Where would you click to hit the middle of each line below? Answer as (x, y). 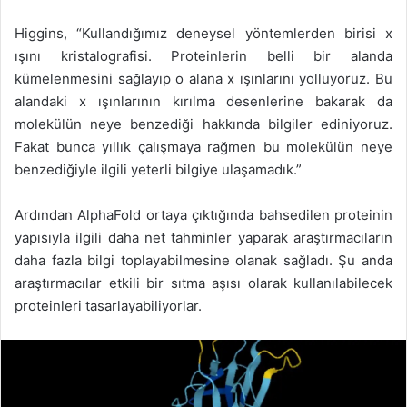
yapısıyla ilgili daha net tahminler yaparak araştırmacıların (203, 237)
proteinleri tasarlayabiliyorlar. (108, 305)
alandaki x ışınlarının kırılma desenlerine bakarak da (203, 101)
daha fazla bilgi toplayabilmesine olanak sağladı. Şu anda (203, 260)
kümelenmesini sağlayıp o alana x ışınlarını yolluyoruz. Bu (203, 78)
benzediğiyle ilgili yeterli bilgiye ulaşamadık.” (158, 169)
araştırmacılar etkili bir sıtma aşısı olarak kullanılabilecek (203, 283)
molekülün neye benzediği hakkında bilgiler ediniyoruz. (203, 124)
